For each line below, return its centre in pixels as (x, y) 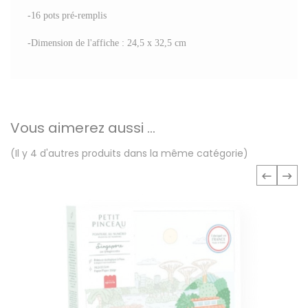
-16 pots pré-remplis (67, 15)
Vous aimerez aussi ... (83, 128)
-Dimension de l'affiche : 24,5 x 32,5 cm (107, 43)
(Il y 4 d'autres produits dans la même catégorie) (129, 154)
